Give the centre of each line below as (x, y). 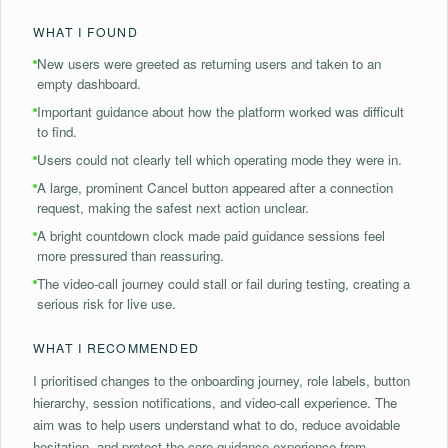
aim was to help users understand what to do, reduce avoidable (216, 424)
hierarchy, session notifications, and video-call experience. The (215, 402)
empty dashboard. (89, 83)
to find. (57, 131)
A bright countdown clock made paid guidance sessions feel (211, 235)
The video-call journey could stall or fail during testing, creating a (223, 283)
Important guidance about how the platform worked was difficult (220, 111)
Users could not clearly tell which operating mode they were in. (219, 159)
